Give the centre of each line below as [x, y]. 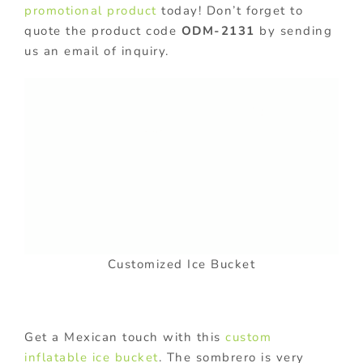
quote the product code [103, 30]
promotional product [91, 10]
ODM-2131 [218, 30]
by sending [293, 30]
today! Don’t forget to [230, 10]
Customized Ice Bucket [181, 264]
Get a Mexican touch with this [125, 337]
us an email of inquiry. [97, 51]
